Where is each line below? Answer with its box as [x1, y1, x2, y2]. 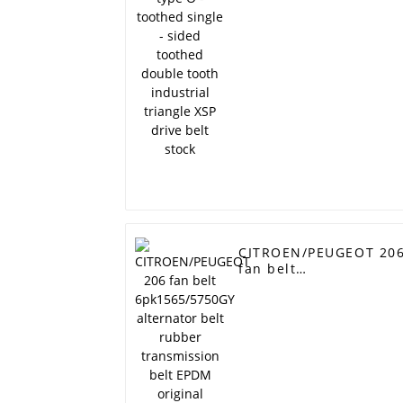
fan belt [238, 260, 297, 278]
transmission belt [238, 309, 368, 327]
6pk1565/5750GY [238, 276, 358, 294]
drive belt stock [238, 38, 353, 56]
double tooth [238, 5, 333, 23]
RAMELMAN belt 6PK [238, 341, 387, 359]
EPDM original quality [238, 325, 398, 343]
